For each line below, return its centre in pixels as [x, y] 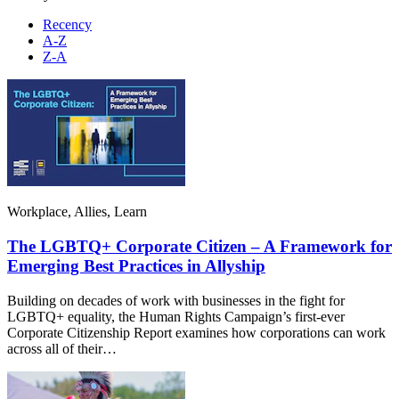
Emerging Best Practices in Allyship [136, 265]
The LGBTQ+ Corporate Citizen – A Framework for [199, 246]
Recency [67, 25]
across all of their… [62, 348]
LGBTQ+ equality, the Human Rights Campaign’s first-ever [176, 316]
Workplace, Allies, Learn [77, 212]
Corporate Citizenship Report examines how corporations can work [196, 332]
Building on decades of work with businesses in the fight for [176, 300]
